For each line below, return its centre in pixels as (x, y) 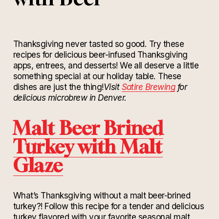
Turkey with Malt (88, 147)
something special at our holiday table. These (97, 76)
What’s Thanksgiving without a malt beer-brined (102, 196)
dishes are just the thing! (58, 87)
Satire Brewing (148, 87)
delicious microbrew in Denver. (70, 98)
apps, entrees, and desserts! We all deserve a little (106, 66)
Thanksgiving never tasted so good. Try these (99, 44)
